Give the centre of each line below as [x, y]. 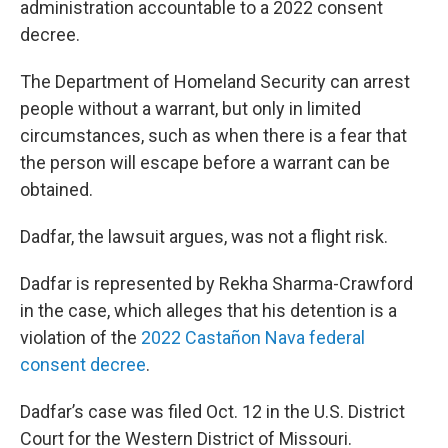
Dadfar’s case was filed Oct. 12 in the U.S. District [212, 412]
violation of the [80, 338]
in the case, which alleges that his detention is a [208, 311]
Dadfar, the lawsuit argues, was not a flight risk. [204, 237]
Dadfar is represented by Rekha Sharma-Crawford [216, 284]
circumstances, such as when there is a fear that [213, 136]
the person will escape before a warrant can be [205, 163]
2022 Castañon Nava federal [253, 338]
